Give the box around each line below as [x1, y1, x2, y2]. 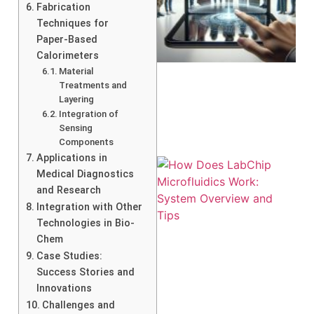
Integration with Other [36, 200, 142, 213]
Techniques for [36, 17, 109, 29]
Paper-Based [36, 33, 97, 46]
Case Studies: [36, 250, 102, 262]
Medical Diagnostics [36, 168, 134, 180]
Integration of [59, 108, 119, 119]
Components [59, 136, 114, 147]
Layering [59, 93, 95, 104]
